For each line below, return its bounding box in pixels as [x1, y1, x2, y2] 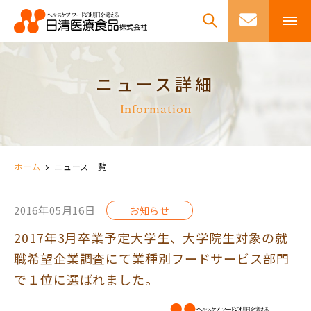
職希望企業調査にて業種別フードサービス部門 [14, 249, 289, 267]
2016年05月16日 [14, 203, 96, 217]
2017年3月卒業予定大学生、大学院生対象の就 [14, 228, 288, 246]
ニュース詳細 [96, 71, 215, 96]
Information [119, 101, 192, 117]
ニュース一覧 [54, 160, 107, 172]
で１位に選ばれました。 [14, 270, 158, 288]
